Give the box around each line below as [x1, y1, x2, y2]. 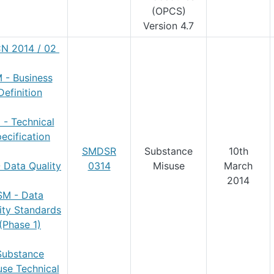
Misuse [152, 160, 185, 172]
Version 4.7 [143, 20, 194, 32]
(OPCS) [151, 5, 186, 17]
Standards [14, 204, 61, 216]
